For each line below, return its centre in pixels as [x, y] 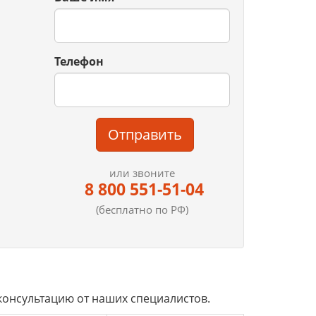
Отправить [145, 134]
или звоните [142, 173]
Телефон [79, 61]
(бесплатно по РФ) [142, 209]
